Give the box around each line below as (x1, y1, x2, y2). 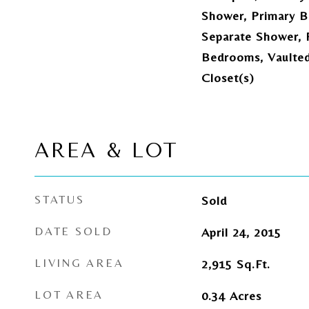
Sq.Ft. (236, 257, 270, 271)
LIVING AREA (34, 256, 124, 270)
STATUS (34, 192, 85, 206)
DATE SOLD (34, 224, 112, 238)
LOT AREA (34, 288, 103, 301)
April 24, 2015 (201, 225, 281, 239)
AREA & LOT (34, 139, 179, 162)
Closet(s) (201, 70, 255, 85)
